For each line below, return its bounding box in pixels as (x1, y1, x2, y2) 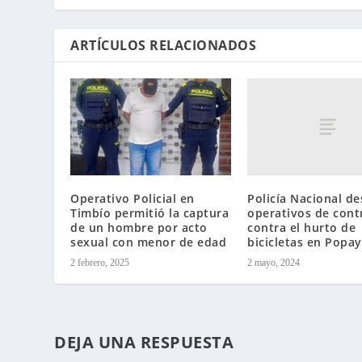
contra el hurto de (247, 219, 356, 235)
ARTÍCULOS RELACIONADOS (70, 36, 257, 55)
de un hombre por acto (70, 219, 208, 235)
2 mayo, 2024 (247, 256, 300, 268)
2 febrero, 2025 (70, 256, 130, 268)
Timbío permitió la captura (70, 204, 229, 221)
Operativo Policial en (70, 190, 195, 206)
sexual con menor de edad (70, 234, 227, 250)
